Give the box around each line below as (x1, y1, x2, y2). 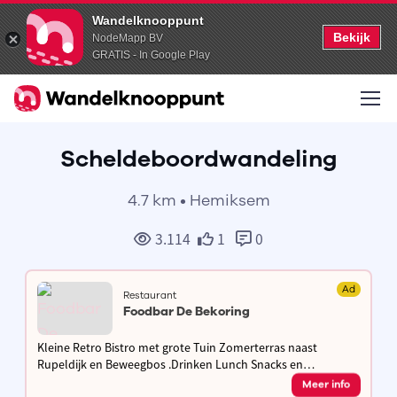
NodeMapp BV (92, 32, 163, 44)
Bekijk (333, 30, 370, 44)
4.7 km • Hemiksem (127, 190, 270, 211)
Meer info (301, 377, 350, 392)
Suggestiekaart (36, 372, 115, 389)
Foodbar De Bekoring (122, 302, 250, 320)
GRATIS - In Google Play (92, 49, 210, 61)
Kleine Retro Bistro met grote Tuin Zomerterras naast (36, 339, 317, 355)
